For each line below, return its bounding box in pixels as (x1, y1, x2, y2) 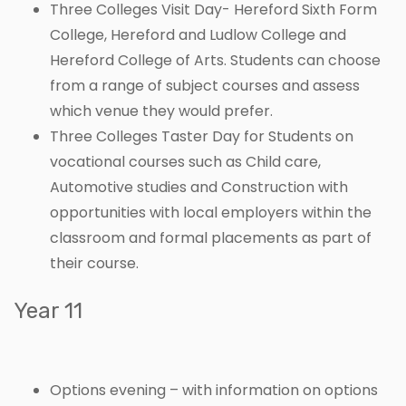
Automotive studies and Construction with (50, 177, 348, 198)
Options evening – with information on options (50, 380, 378, 401)
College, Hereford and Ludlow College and (50, 24, 346, 46)
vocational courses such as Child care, (50, 151, 321, 173)
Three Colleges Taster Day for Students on (50, 126, 353, 148)
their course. (50, 253, 139, 275)
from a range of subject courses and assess (50, 75, 360, 97)
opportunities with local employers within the (50, 202, 372, 224)
